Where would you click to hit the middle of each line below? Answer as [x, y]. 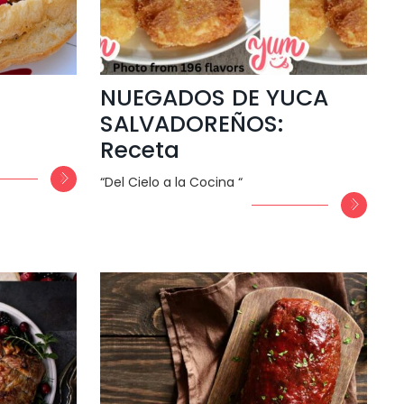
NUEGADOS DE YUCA [214, 97]
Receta [139, 150]
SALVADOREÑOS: [191, 124]
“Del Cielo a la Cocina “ [171, 182]
